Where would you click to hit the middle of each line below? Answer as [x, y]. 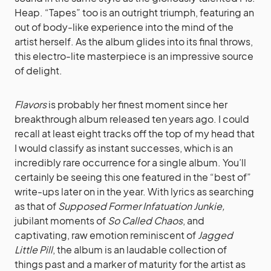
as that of [36, 206]
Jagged [215, 235]
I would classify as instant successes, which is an [124, 148]
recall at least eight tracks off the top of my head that [135, 134]
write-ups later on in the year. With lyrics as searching [134, 192]
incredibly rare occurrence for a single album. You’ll [130, 163]
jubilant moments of [61, 221]
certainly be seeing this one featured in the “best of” [133, 177]
